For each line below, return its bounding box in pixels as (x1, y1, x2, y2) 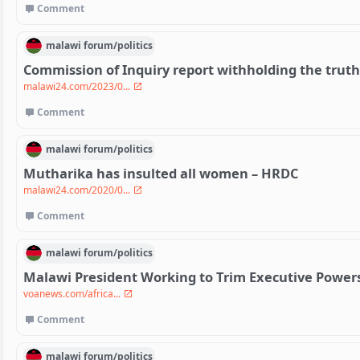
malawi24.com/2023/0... (23, 79, 133, 93)
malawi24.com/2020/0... (23, 182, 133, 197)
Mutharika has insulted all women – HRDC (23, 163, 298, 182)
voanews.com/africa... (23, 286, 123, 301)
